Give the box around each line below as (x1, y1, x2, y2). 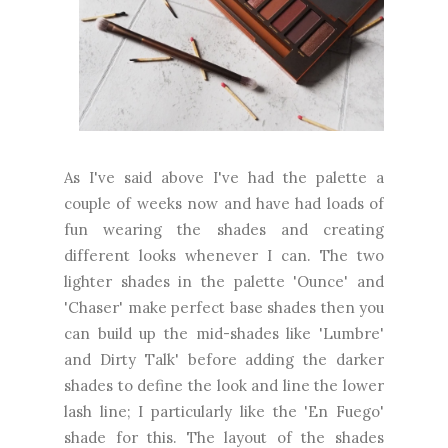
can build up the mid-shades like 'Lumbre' (64, 324, 384, 344)
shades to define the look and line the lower (64, 376, 384, 396)
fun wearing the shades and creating (64, 220, 384, 240)
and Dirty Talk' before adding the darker (64, 350, 384, 370)
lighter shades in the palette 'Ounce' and (64, 272, 384, 292)
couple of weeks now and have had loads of (64, 194, 384, 214)
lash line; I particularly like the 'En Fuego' (64, 402, 384, 422)
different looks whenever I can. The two (64, 246, 384, 266)
